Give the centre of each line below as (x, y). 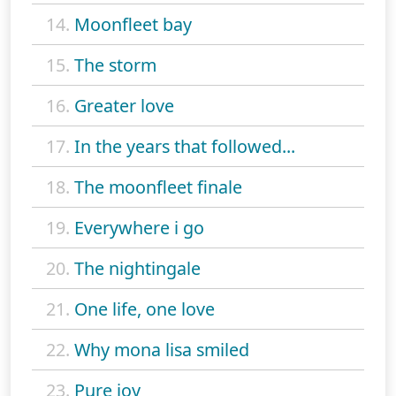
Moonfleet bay (133, 24)
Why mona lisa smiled (162, 349)
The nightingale (137, 268)
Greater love (124, 105)
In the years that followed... (185, 146)
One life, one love (145, 308)
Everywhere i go (139, 227)
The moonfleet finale (158, 187)
